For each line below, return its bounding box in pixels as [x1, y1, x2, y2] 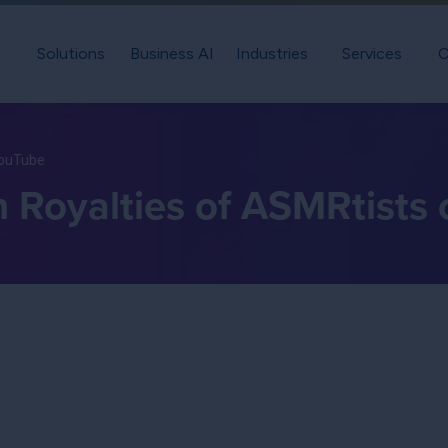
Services [342, 44, 402, 64]
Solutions [37, 44, 105, 64]
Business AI [129, 44, 214, 64]
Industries [236, 44, 308, 64]
